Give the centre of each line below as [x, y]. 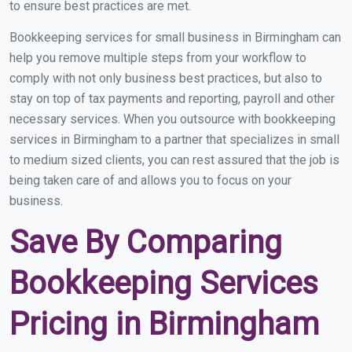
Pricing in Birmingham [164, 324]
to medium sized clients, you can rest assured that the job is [174, 160]
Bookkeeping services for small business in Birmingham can [175, 37]
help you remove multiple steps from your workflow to [158, 58]
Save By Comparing [146, 242]
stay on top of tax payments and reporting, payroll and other [172, 99]
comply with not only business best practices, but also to [166, 78]
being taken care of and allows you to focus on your [150, 180]
